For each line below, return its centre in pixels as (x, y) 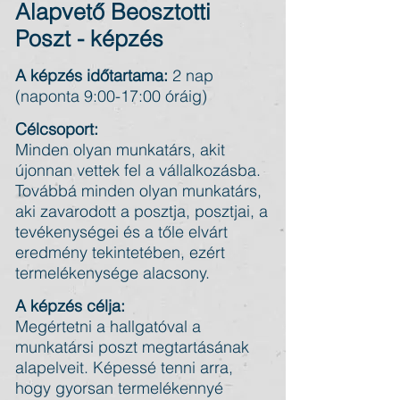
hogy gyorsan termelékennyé (119, 388)
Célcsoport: (57, 129)
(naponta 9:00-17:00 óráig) (111, 96)
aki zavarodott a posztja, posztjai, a (142, 211)
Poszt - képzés (89, 38)
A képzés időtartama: (92, 75)
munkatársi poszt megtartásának (132, 347)
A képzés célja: (70, 306)
